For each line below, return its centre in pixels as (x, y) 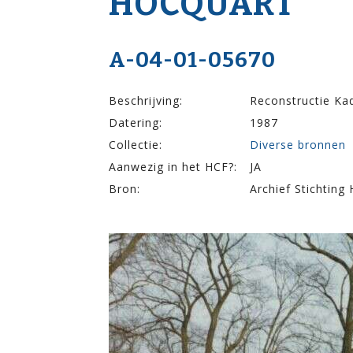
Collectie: (136, 144)
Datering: (136, 122)
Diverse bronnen (298, 144)
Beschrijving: (146, 100)
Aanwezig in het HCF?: (173, 166)
